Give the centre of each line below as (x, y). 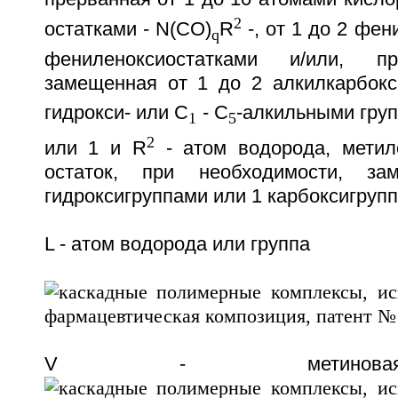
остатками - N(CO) (127, 30)
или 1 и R (95, 149)
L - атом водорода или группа (177, 245)
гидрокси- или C (116, 112)
